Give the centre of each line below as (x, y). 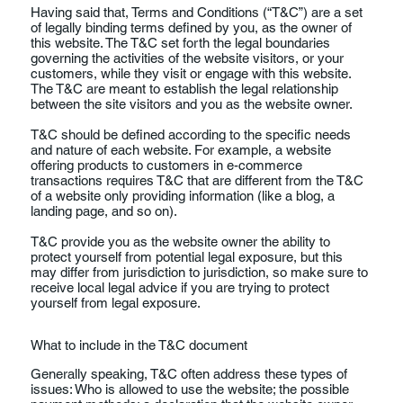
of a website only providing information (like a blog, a (182, 195)
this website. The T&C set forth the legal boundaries (180, 42)
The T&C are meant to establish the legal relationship (184, 88)
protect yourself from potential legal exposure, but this (186, 256)
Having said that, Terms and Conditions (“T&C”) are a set (196, 12)
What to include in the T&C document (139, 345)
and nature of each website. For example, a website (180, 149)
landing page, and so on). (112, 210)
